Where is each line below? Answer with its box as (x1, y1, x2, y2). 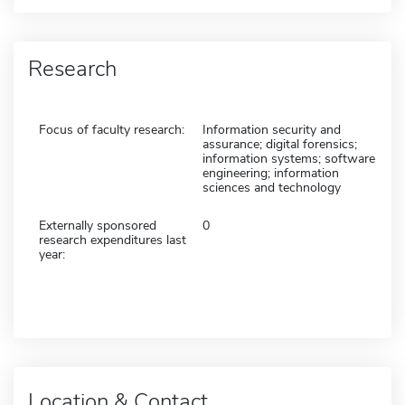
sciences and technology (202, 178, 341, 196)
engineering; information (202, 164, 339, 182)
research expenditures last (39, 231, 186, 249)
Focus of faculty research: (39, 120, 184, 138)
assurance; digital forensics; (202, 135, 357, 153)
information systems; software (202, 149, 375, 167)
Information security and (202, 120, 341, 138)
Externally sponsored (39, 216, 156, 234)
